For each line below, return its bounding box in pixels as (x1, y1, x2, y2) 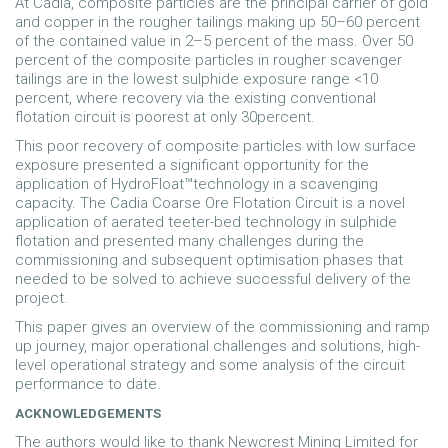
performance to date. (15, 375, 161, 393)
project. (15, 289, 68, 307)
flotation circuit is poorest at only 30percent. (15, 108, 315, 126)
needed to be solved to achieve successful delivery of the (15, 270, 411, 288)
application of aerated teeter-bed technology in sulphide (15, 213, 397, 231)
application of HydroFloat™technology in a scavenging (15, 175, 378, 193)
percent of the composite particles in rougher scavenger (15, 51, 402, 69)
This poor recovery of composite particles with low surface (15, 137, 416, 155)
